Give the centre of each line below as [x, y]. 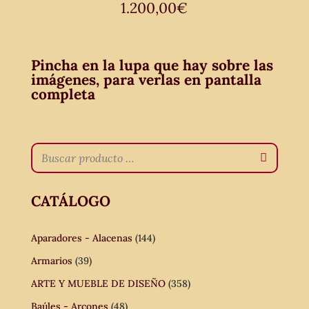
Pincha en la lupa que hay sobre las [152, 65]
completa [63, 94]
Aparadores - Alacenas [81, 238]
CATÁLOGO [70, 201]
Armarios [51, 260]
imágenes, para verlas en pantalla [146, 79]
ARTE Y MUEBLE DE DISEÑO [98, 283]
